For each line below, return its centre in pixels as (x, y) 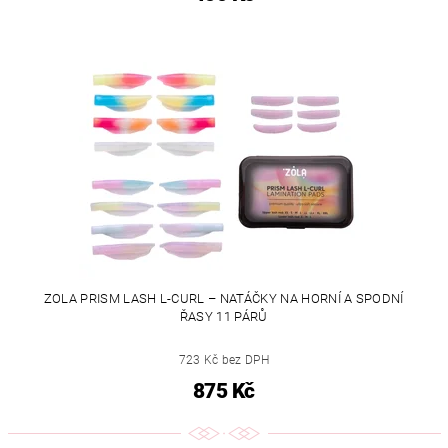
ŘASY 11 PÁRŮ (223, 316)
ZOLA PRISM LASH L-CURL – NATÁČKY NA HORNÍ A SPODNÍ (223, 298)
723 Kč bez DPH (223, 359)
